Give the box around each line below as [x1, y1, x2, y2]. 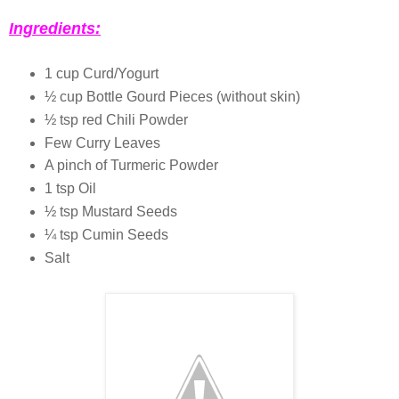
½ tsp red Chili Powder [44, 111, 188, 127]
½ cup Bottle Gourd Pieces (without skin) [44, 88, 300, 104]
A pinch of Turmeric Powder [44, 158, 218, 174]
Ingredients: [9, 19, 101, 37]
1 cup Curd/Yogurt [44, 65, 159, 81]
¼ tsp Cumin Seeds [44, 227, 168, 243]
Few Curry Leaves [44, 134, 160, 151]
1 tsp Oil [44, 181, 96, 197]
